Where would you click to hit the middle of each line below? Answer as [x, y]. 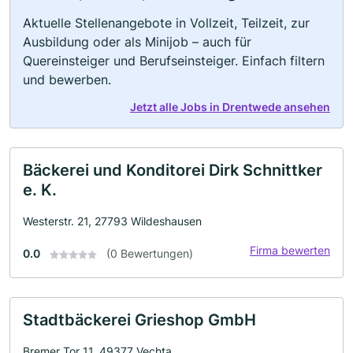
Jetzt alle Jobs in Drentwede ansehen [230, 107]
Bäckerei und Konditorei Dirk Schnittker [173, 170]
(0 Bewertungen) [150, 253]
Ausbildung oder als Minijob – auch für [137, 42]
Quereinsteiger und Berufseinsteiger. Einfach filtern [174, 61]
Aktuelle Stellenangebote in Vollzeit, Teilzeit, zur [166, 23]
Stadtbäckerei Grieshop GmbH [139, 320]
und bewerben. [67, 80]
